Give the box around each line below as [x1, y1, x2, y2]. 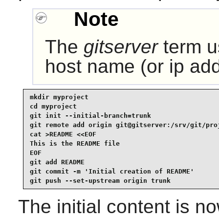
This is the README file [29, 140, 120, 148]
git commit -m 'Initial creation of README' [29, 168, 194, 175]
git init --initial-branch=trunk [29, 112, 151, 120]
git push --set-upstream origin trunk [29, 177, 171, 185]
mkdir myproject [29, 93, 88, 101]
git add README [29, 158, 85, 166]
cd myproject [29, 103, 77, 110]
